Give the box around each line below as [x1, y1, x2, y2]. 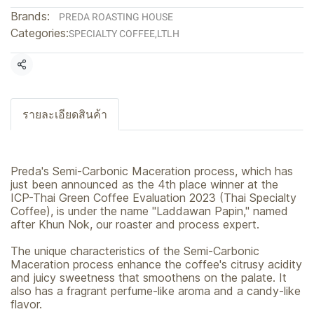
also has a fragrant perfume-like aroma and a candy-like [11, 284, 301, 298]
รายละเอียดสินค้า [22, 107, 107, 121]
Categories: [11, 26, 69, 40]
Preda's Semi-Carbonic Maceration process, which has [11, 164, 293, 178]
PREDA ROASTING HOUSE [59, 11, 173, 22]
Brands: [11, 9, 50, 23]
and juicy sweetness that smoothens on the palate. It [11, 271, 287, 285]
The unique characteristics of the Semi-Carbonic [11, 244, 259, 258]
